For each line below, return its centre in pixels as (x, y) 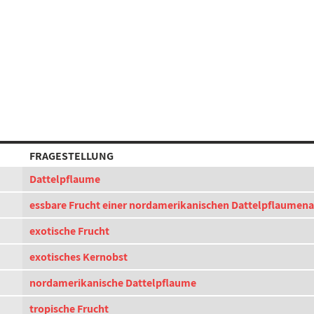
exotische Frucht (69, 231)
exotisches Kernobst (78, 257)
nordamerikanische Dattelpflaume (113, 283)
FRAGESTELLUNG (71, 156)
